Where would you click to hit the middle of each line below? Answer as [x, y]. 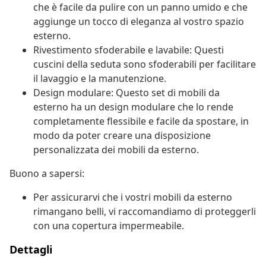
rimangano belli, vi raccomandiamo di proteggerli [145, 212]
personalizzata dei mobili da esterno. [116, 150]
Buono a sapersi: [47, 174]
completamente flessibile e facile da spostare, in [141, 121]
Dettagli [31, 250]
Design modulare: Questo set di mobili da [126, 93]
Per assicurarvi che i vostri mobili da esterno [133, 197]
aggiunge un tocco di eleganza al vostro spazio [139, 22]
